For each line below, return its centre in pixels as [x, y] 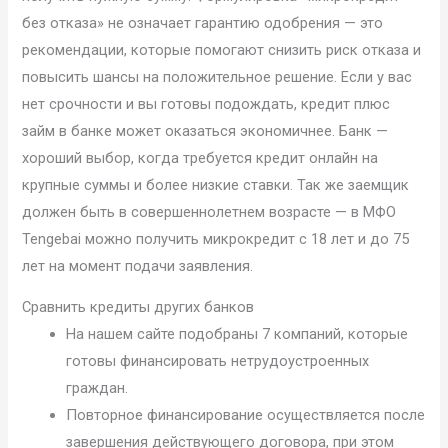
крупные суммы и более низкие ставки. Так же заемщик [216, 184]
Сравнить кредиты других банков [138, 307]
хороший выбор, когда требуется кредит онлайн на [200, 157]
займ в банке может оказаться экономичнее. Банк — [205, 130]
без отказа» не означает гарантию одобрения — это [203, 22]
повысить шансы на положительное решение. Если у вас [217, 76]
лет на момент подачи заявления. [138, 265]
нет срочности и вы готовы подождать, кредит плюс [206, 103]
